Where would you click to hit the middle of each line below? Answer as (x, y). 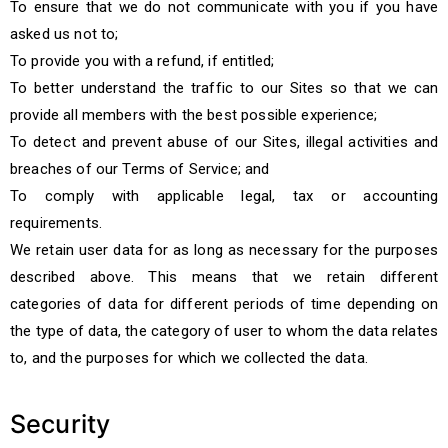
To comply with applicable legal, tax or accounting (224, 196)
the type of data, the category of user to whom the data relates (224, 331)
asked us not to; (64, 34)
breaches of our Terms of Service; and (140, 169)
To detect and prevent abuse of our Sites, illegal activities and (224, 142)
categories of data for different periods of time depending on (224, 304)
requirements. (56, 223)
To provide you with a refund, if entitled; (142, 61)
